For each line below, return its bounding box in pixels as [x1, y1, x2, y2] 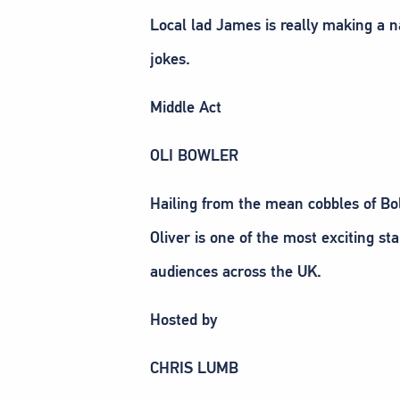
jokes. [150, 48, 190, 69]
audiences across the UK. [150, 261, 321, 281]
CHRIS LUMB [150, 357, 238, 378]
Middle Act [150, 96, 221, 117]
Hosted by [150, 309, 217, 329]
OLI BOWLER [150, 145, 238, 165]
